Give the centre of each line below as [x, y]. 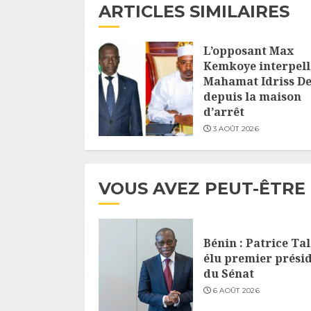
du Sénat [229, 273]
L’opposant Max [249, 50]
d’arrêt [224, 111]
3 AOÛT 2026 [236, 128]
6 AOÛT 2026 [236, 290]
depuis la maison [252, 96]
